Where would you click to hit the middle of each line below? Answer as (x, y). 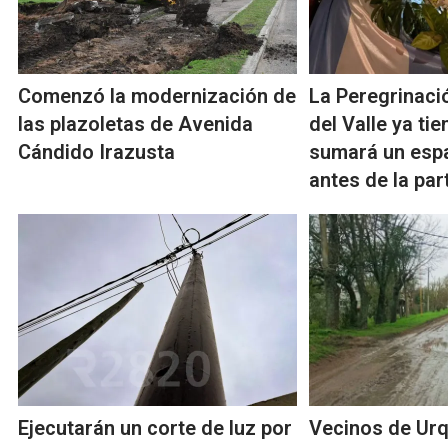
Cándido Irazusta (96, 152)
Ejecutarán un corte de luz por (155, 428)
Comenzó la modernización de (157, 96)
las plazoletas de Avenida (135, 124)
